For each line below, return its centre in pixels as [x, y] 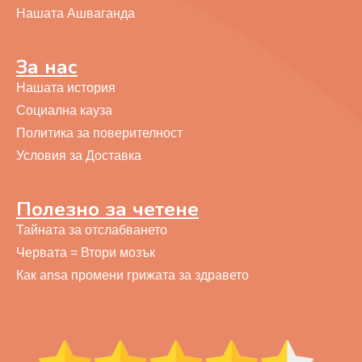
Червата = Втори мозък [86, 253]
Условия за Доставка [79, 156]
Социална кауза [64, 110]
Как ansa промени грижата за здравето [133, 275]
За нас [47, 67]
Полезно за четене [107, 209]
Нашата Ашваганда [76, 13]
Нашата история [66, 88]
